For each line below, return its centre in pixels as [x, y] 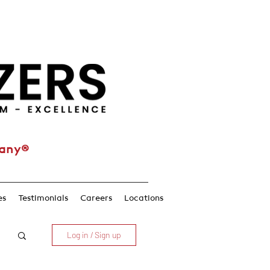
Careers [96, 198]
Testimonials [43, 198]
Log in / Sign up [94, 235]
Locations [143, 198]
